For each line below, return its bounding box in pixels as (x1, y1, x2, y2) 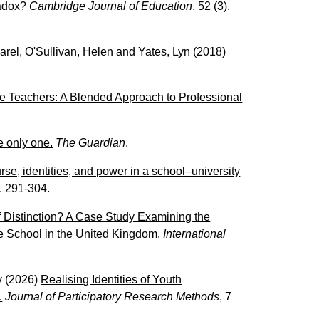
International (163, 227, 226, 240)
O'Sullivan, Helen (25, 45, 114, 58)
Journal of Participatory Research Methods (5, 290, 220, 303)
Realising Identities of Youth (41, 273, 182, 286)
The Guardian (56, 136, 126, 149)
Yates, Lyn (138, 45, 191, 58)
